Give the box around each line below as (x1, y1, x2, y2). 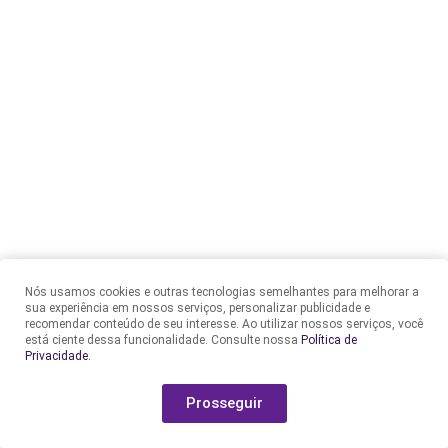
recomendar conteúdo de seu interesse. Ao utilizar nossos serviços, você (25, 317, 423, 331)
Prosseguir (185, 394, 263, 412)
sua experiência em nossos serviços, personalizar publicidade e (25, 301, 370, 315)
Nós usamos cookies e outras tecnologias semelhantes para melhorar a (25, 285, 419, 299)
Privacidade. (25, 349, 91, 363)
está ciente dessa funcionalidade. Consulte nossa (25, 333, 301, 347)
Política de (301, 333, 357, 347)
